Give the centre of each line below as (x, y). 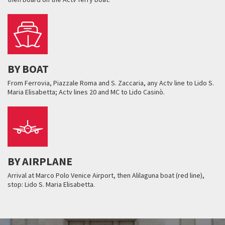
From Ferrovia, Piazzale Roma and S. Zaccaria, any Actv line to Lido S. (111, 83)
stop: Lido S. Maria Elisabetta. (51, 184)
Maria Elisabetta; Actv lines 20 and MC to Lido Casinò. (86, 92)
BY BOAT (28, 69)
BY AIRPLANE (40, 161)
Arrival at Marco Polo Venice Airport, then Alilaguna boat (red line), (106, 175)
